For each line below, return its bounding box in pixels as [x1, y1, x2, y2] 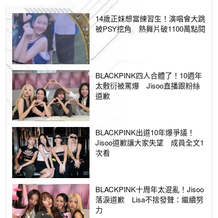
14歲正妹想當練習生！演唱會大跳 [95, 13, 206, 24]
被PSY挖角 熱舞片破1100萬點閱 [95, 23, 206, 34]
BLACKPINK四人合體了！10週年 [95, 70, 202, 81]
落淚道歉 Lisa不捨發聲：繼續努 [95, 194, 204, 205]
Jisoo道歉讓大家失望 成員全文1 [95, 137, 204, 148]
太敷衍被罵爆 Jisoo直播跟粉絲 [95, 80, 200, 91]
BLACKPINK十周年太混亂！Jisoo [95, 184, 204, 195]
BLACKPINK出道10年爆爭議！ [95, 127, 195, 138]
